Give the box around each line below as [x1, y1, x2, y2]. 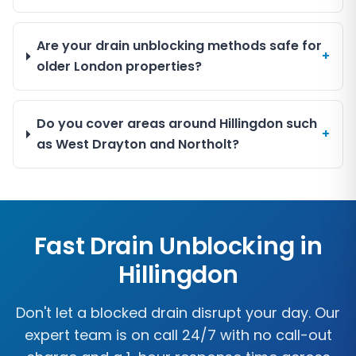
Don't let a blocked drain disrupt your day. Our [16, 303, 340, 323]
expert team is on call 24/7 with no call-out [24, 325, 332, 345]
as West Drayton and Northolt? [36, 135, 239, 153]
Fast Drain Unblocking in [33, 230, 323, 263]
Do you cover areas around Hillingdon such [36, 114, 317, 133]
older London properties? [37, 57, 203, 75]
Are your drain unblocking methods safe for [37, 37, 323, 55]
